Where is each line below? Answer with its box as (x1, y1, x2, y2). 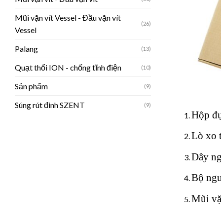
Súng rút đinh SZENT (15, 100, 85, 110)
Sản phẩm (15, 81, 48, 91)
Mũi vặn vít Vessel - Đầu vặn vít (15, 12, 121, 22)
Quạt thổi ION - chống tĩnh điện (15, 62, 121, 72)
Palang (15, 43, 38, 53)
